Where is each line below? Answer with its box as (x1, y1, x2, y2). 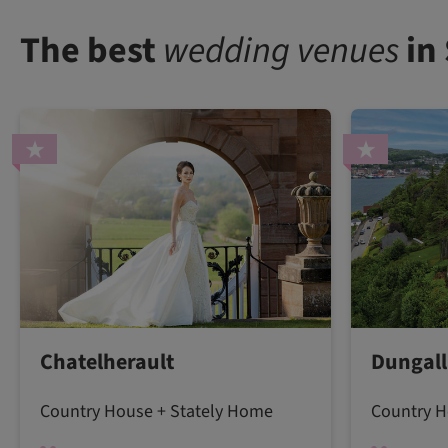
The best (20, 24, 163, 76)
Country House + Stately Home (40, 398, 273, 424)
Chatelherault (40, 345, 174, 378)
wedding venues (163, 24, 399, 76)
